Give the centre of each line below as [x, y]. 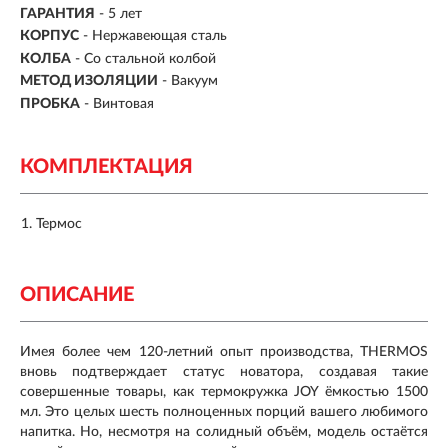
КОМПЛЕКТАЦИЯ [106, 166]
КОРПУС [49, 36]
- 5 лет [120, 13]
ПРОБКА [50, 103]
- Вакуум [190, 81]
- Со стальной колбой [145, 58]
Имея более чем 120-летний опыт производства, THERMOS [224, 351]
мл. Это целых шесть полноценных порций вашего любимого [224, 411]
